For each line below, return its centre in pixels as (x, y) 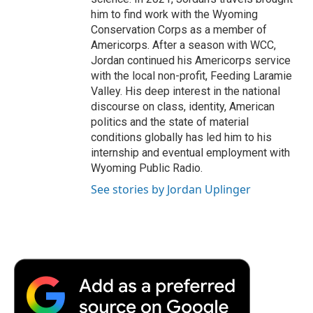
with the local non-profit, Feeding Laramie (191, 75)
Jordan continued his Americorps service (191, 60)
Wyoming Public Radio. (147, 168)
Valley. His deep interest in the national (185, 91)
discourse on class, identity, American (183, 106)
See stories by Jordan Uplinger (171, 189)
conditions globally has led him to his (181, 137)
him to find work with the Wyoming (174, 14)
